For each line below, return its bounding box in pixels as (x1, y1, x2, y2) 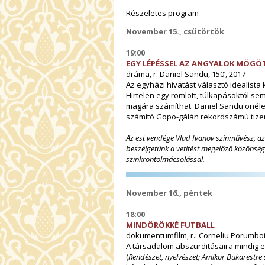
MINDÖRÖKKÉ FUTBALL (126, 219, 215, 230)
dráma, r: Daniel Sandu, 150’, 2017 (126, 68, 245, 79)
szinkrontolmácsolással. (126, 153, 205, 164)
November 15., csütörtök (126, 25, 224, 37)
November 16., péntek (126, 187, 212, 198)
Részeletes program (126, 7, 199, 18)
